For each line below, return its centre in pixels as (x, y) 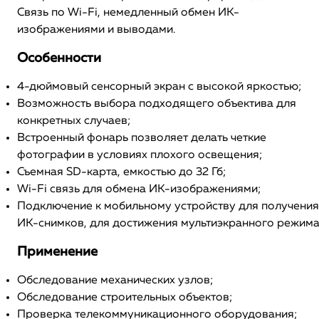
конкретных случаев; (74, 121)
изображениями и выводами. (96, 30)
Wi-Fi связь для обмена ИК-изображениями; (139, 189)
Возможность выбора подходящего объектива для (157, 104)
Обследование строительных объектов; (125, 298)
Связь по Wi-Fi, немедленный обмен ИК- (128, 13)
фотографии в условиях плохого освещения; (140, 155)
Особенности (59, 58)
